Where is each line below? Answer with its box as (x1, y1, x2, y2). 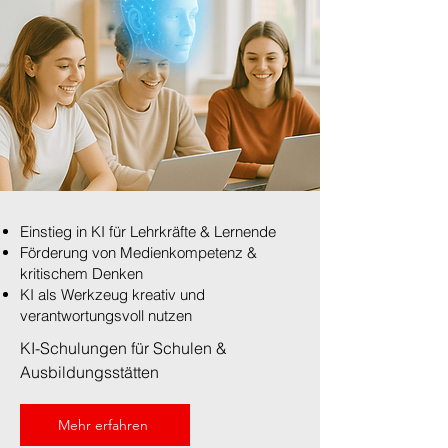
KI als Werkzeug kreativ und (20, 285, 205, 304)
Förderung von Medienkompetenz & (20, 243, 257, 262)
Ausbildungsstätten (20, 362, 159, 382)
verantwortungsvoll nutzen (20, 306, 192, 325)
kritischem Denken (20, 264, 143, 283)
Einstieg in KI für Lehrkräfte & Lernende (20, 222, 276, 241)
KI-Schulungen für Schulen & (20, 338, 227, 358)
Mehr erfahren (58, 416, 148, 434)
